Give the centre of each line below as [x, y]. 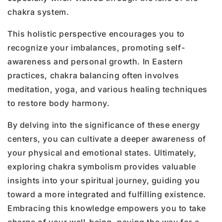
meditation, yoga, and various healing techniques [108, 89]
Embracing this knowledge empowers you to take [107, 208]
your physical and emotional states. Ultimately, [102, 152]
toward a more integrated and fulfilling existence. [107, 194]
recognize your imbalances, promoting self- [96, 47]
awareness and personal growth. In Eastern [95, 61]
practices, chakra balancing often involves [93, 75]
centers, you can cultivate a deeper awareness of [107, 139]
